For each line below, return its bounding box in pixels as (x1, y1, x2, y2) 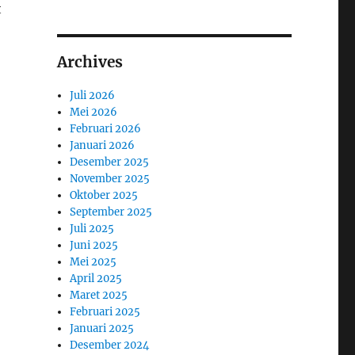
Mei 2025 (70, 254, 117, 269)
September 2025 (70, 204, 153, 219)
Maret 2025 (70, 288, 128, 302)
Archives (56, 52, 123, 71)
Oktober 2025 (70, 188, 139, 202)
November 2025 (70, 171, 151, 185)
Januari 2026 (70, 138, 136, 152)
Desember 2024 (70, 338, 150, 352)
